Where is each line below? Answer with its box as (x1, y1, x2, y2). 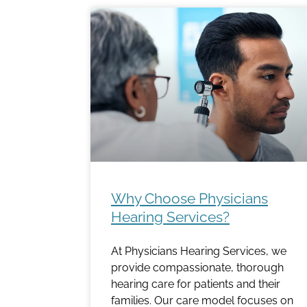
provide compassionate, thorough (111, 260, 284, 274)
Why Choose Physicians (111, 189, 268, 207)
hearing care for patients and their (111, 277, 280, 291)
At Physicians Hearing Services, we (111, 244, 286, 258)
